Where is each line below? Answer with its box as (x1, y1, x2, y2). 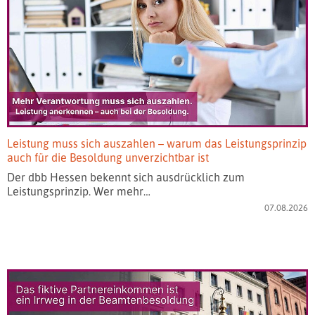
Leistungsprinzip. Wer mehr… (7, 184, 150, 198)
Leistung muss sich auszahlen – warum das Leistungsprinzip (7, 136, 307, 150)
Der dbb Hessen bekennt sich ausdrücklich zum (7, 169, 245, 184)
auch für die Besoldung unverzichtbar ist (7, 150, 209, 165)
